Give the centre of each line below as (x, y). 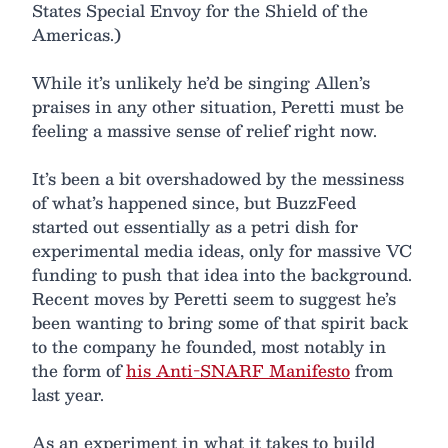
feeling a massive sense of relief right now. (204, 131)
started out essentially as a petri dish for (195, 227)
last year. (68, 395)
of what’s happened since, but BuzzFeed (194, 203)
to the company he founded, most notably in (209, 347)
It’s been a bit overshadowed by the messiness (218, 179)
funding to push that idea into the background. (222, 275)
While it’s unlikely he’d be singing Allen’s (201, 83)
